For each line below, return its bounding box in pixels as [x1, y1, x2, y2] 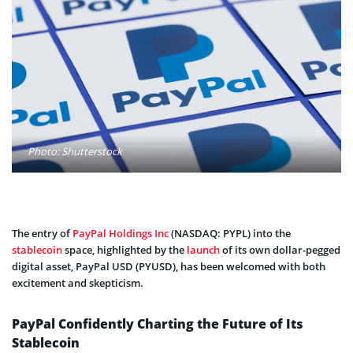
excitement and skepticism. [12, 275, 143, 290]
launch [187, 242, 220, 257]
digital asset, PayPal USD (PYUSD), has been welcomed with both [12, 258, 325, 273]
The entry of [12, 225, 72, 240]
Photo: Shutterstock [28, 143, 122, 158]
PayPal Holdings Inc [72, 225, 169, 240]
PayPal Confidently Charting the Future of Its [12, 314, 303, 333]
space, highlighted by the [62, 242, 187, 257]
